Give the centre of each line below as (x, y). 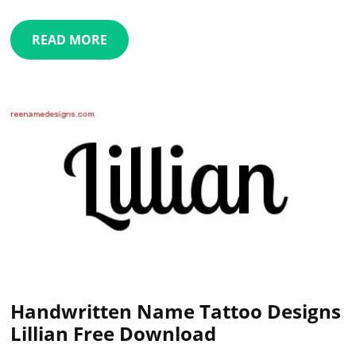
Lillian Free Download (114, 334)
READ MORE (70, 39)
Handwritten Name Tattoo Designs (176, 311)
